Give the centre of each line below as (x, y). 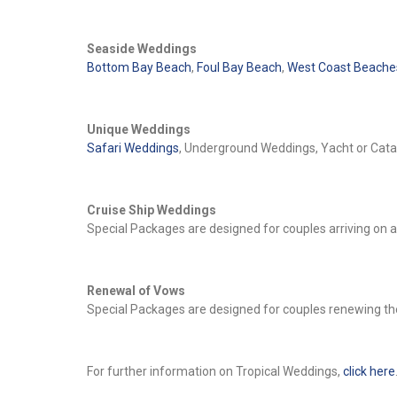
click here (369, 371)
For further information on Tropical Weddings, (214, 371)
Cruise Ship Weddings (151, 210)
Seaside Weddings (141, 48)
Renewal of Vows (136, 290)
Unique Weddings (138, 129)
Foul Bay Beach (239, 67)
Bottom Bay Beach (139, 67)
